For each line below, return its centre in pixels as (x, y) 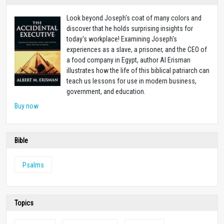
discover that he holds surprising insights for (130, 29)
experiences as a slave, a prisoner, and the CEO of (137, 50)
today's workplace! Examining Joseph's (122, 39)
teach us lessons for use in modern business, (131, 81)
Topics (24, 203)
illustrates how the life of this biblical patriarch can (138, 71)
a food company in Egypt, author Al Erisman (128, 60)
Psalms (33, 165)
